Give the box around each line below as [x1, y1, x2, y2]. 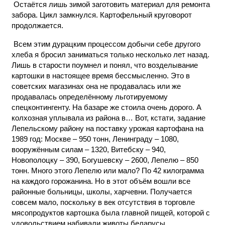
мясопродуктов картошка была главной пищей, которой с [12, 208, 210, 217]
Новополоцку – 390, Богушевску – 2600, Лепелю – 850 [12, 156, 198, 164]
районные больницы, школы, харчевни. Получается [12, 187, 192, 196]
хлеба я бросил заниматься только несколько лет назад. [12, 50, 209, 59]
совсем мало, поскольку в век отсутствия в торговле [12, 198, 195, 206]
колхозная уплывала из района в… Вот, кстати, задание [12, 114, 205, 122]
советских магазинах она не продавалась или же [12, 82, 181, 90]
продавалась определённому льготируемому [12, 92, 168, 101]
